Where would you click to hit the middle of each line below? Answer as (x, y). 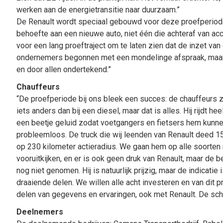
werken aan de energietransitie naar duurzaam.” (98, 9)
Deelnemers (40, 212)
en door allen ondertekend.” (63, 69)
